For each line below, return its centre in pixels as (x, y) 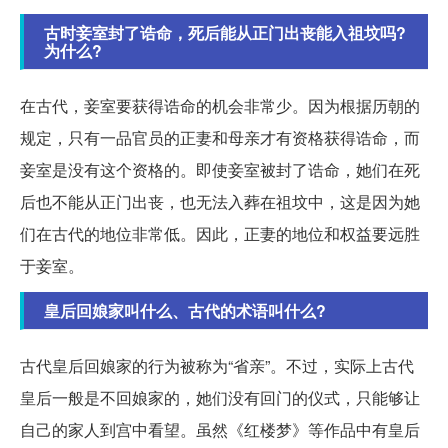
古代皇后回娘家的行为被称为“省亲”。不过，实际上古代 (217, 365)
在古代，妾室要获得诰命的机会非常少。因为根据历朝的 (220, 105)
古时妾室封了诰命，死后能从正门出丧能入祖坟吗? (225, 32)
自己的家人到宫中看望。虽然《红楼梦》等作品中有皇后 (220, 429)
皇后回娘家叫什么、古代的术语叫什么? (185, 310)
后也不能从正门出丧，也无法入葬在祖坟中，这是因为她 (220, 201)
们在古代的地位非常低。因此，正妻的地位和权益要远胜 (220, 233)
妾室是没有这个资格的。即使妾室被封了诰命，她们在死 (220, 169)
